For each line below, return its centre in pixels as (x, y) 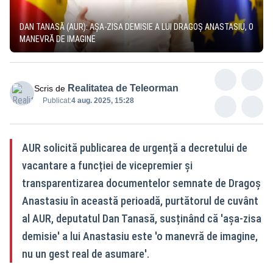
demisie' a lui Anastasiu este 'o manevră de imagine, (140, 236)
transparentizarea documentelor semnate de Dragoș (141, 183)
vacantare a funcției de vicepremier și (107, 165)
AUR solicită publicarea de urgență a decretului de (135, 147)
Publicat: (57, 100)
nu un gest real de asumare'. (86, 253)
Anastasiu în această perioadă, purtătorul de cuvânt (140, 200)
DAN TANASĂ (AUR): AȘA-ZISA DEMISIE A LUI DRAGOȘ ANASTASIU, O (136, 27)
